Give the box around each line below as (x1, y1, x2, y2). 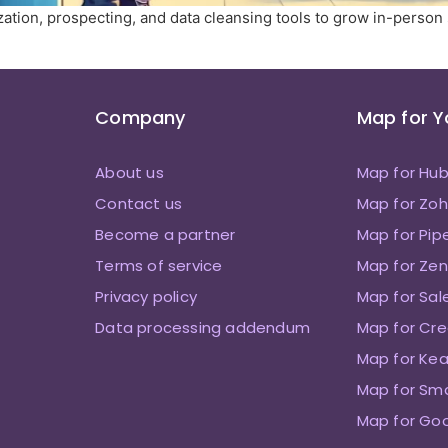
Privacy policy (95, 286, 198, 308)
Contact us (95, 193, 183, 215)
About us (95, 162, 164, 184)
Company (95, 105, 186, 131)
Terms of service (95, 255, 223, 277)
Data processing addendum (95, 317, 311, 339)
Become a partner (95, 224, 236, 246)
